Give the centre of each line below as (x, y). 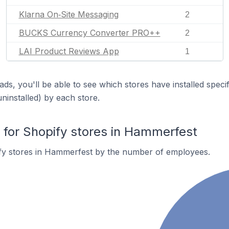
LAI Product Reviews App (69, 51)
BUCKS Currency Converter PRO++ (89, 33)
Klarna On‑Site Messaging (68, 14)
